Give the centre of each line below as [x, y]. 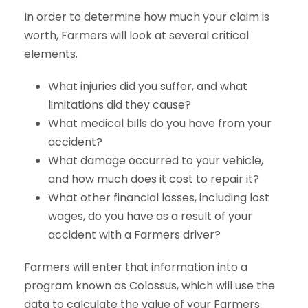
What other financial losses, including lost [159, 198]
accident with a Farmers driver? [134, 235]
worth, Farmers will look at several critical [136, 35]
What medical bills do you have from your [160, 123]
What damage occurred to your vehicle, [156, 161]
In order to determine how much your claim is [147, 17]
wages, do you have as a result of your [150, 216]
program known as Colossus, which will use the [150, 286]
